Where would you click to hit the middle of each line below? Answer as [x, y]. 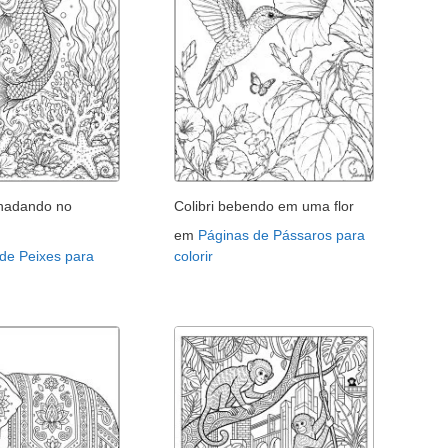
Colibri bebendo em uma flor [264, 206]
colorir [194, 256]
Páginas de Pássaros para [282, 235]
